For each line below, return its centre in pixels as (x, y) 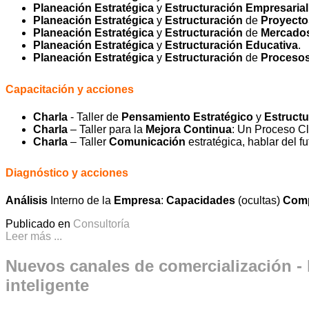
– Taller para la (107, 129)
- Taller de (94, 117)
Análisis (27, 201)
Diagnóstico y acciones (67, 173)
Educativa (272, 45)
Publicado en (38, 224)
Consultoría (101, 224)
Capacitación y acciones (70, 89)
